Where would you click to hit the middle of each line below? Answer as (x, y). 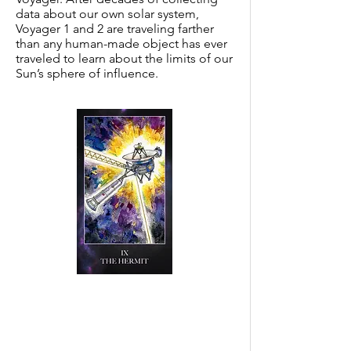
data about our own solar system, (107, 14)
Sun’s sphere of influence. (87, 73)
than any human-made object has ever (121, 43)
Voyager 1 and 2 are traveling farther (115, 29)
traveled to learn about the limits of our (124, 58)
